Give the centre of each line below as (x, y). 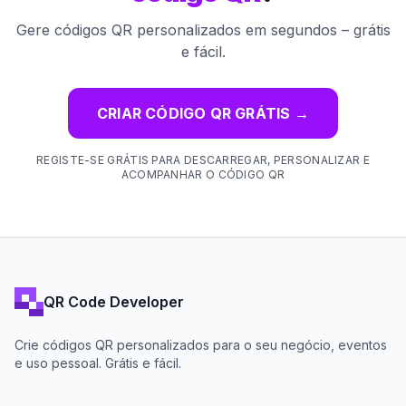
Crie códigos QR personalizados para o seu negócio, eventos (201, 345)
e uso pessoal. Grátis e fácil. (98, 363)
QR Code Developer (114, 301)
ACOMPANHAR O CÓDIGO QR (203, 175)
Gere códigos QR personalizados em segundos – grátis (203, 30)
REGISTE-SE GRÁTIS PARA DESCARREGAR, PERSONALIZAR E (203, 160)
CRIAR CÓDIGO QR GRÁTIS (194, 114)
